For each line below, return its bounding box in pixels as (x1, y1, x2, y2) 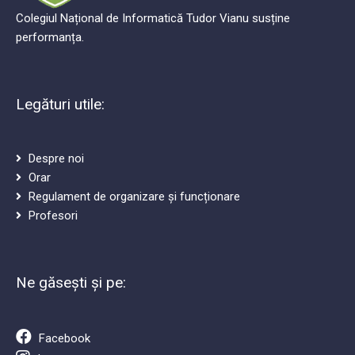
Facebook (39, 330, 91, 345)
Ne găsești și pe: (16, 273, 127, 292)
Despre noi (29, 151, 85, 166)
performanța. (16, 29, 85, 44)
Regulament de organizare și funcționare (29, 189, 241, 204)
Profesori (29, 208, 78, 223)
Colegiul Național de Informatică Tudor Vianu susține (16, 10, 291, 25)
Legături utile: (16, 94, 105, 113)
